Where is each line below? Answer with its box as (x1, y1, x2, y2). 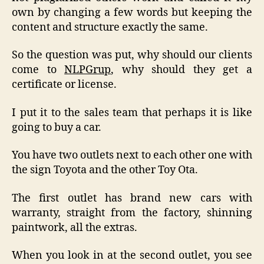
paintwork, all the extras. (12, 220, 137, 235)
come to (12, 63, 65, 77)
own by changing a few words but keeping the (12, 5, 252, 19)
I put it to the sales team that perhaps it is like (12, 105, 252, 120)
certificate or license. (12, 78, 117, 92)
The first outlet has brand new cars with (12, 191, 252, 205)
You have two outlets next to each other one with (12, 148, 252, 163)
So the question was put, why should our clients (12, 48, 252, 62)
